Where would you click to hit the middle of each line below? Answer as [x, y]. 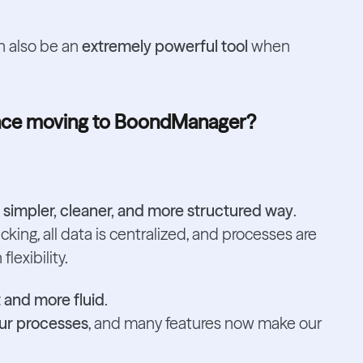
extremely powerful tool [164, 47]
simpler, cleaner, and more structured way [148, 210]
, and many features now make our [205, 324]
